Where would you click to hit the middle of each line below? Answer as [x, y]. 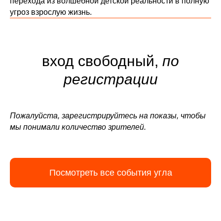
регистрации [110, 79]
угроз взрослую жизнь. [51, 12]
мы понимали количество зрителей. [78, 127]
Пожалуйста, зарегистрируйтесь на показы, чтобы [108, 116]
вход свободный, [102, 61]
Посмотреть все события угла [110, 172]
